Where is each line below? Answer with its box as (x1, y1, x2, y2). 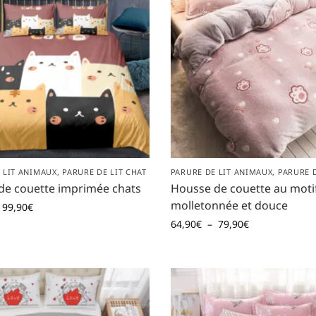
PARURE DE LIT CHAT (62, 166, 147, 177)
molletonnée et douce (170, 197, 288, 213)
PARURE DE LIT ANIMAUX (170, 166, 273, 177)
